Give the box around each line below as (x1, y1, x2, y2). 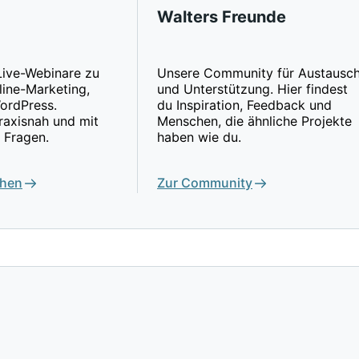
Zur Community (157, 175, 252, 192)
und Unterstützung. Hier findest (157, 81, 348, 98)
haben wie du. (157, 129, 241, 146)
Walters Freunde (157, 6, 286, 26)
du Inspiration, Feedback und (157, 97, 332, 114)
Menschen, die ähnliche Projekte (157, 113, 352, 130)
